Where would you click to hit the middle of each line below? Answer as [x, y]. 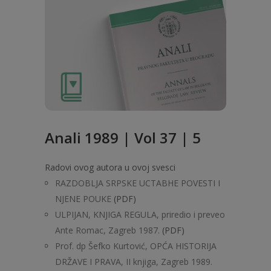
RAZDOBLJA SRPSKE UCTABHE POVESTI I [138, 183]
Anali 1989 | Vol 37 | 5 [123, 138]
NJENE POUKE [83, 199]
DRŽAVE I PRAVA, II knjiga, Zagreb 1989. [134, 262]
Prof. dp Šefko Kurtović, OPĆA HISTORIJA [136, 246]
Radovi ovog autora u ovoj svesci [110, 167]
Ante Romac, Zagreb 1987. [107, 230]
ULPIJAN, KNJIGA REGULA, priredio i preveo [140, 214]
